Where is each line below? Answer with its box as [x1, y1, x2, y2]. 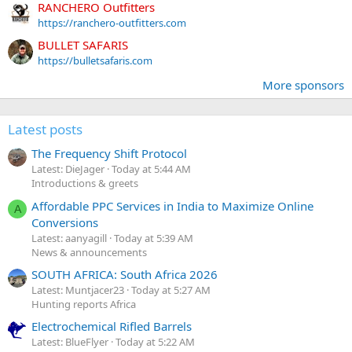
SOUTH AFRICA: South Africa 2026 [31, 266, 218, 283]
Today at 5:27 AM [131, 283, 211, 298]
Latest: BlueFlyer [31, 335, 108, 350]
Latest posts [8, 120, 82, 139]
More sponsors [262, 77, 344, 93]
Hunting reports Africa [31, 297, 136, 312]
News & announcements [31, 244, 147, 259]
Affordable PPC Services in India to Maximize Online [31, 197, 313, 214]
